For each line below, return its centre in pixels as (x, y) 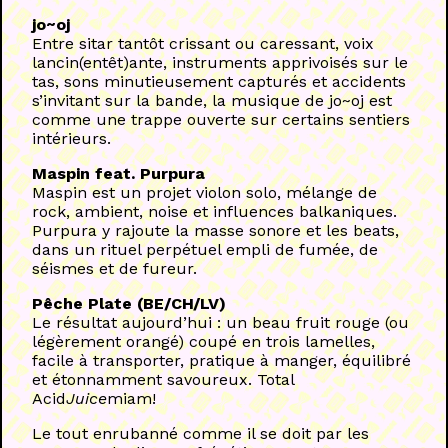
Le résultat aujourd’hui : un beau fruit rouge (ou (220, 323)
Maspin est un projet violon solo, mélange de (204, 193)
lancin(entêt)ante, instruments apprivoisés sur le (220, 63)
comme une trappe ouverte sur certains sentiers (221, 120)
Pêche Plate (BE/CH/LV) (129, 304)
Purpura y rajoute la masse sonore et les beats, (215, 231)
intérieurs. (71, 139)
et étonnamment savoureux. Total (163, 380)
